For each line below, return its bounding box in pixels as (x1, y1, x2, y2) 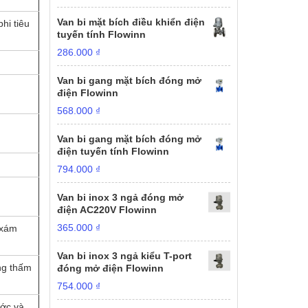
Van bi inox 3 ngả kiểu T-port (57, 250, 192, 261)
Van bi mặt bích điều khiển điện (57, 16, 206, 27)
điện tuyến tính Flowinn (57, 146, 170, 157)
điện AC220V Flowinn (57, 204, 157, 215)
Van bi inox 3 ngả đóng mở (57, 192, 184, 203)
